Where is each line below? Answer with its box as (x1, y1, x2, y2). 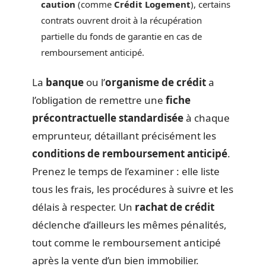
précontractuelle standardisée (32, 111, 183, 125)
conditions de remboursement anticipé (32, 147, 227, 160)
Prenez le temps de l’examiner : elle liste (32, 164, 220, 178)
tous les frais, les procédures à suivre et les (32, 182, 233, 196)
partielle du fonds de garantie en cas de (41, 30, 202, 42)
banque (46, 75, 84, 89)
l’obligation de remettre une (32, 93, 166, 107)
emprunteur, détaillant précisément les (32, 129, 216, 142)
